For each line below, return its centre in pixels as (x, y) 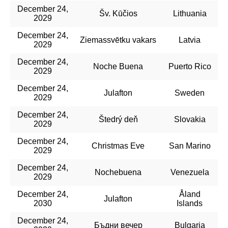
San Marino (190, 146)
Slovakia (190, 119)
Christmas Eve (118, 146)
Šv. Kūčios (118, 13)
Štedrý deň (118, 119)
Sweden (190, 93)
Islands (190, 203)
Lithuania (190, 13)
